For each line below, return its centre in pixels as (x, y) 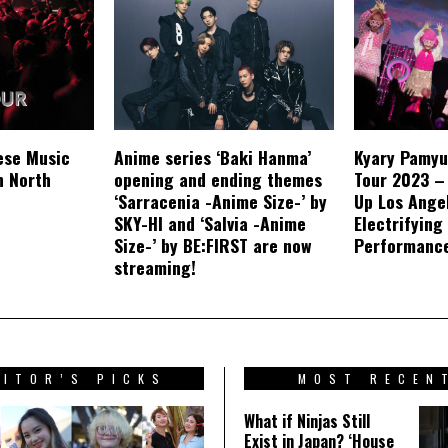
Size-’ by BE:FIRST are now (213, 245)
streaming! (155, 267)
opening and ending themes (218, 179)
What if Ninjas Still (307, 421)
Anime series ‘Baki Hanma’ (212, 157)
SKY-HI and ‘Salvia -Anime (210, 223)
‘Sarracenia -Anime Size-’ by (220, 201)
